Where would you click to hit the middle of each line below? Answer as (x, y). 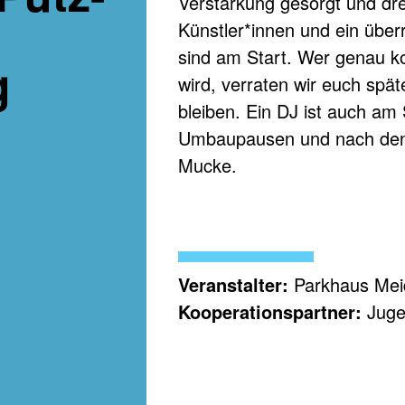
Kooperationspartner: (270, 311)
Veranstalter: (233, 284)
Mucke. (207, 165)
